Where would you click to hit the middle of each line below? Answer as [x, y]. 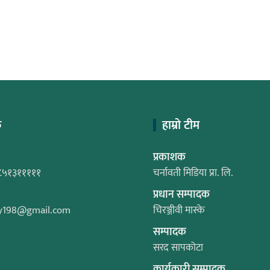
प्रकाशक [169, 158]
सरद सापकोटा [178, 248]
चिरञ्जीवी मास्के [179, 211]
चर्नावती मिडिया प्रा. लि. [193, 173]
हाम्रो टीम [181, 126]
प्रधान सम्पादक [181, 195]
